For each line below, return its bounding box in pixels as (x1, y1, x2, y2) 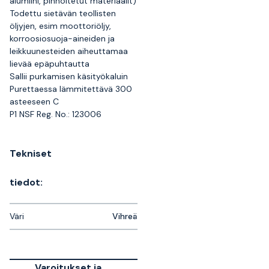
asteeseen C (10, 96, 59, 107)
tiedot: (10, 176, 43, 189)
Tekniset (10, 147, 52, 160)
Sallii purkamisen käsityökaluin (10, 71, 128, 82)
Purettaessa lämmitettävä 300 (10, 83, 132, 94)
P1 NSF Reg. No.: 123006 (10, 109, 101, 119)
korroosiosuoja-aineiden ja (10, 33, 115, 44)
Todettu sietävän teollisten (10, 8, 116, 19)
